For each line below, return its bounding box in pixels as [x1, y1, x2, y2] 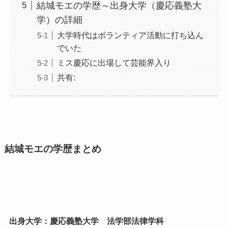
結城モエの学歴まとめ [4, 144, 101, 155]
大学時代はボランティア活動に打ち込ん [56, 30, 204, 40]
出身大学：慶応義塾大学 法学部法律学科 [9, 217, 164, 226]
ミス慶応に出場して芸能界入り [56, 58, 171, 67]
